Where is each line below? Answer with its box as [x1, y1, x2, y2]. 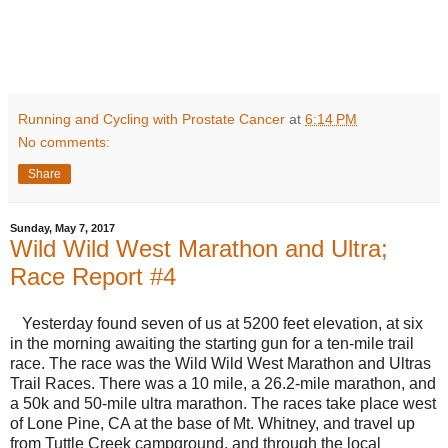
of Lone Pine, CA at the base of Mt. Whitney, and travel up [10, 415, 415, 433]
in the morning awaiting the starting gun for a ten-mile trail [10, 335, 414, 353]
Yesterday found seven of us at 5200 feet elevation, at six [10, 315, 423, 333]
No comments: [18, 133, 110, 150]
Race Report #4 [10, 262, 176, 290]
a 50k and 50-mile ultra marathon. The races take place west [10, 395, 436, 413]
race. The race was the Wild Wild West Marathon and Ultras [10, 355, 431, 373]
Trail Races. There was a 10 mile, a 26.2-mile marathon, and [10, 375, 436, 393]
